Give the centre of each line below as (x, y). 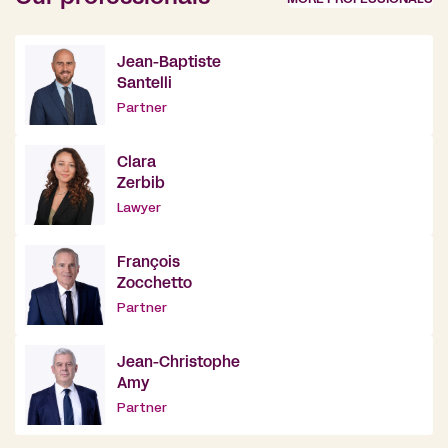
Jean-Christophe (178, 362)
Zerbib (141, 183)
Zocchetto (154, 283)
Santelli (144, 83)
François (148, 262)
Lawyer (139, 208)
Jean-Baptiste (169, 62)
